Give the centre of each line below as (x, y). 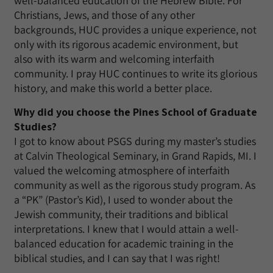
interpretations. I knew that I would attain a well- (126, 229)
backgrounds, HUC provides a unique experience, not (135, 30)
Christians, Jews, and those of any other (105, 15)
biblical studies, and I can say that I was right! (117, 258)
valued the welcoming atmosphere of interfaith (122, 170)
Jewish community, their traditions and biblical (121, 214)
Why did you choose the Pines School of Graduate (136, 112)
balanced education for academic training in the (124, 243)
